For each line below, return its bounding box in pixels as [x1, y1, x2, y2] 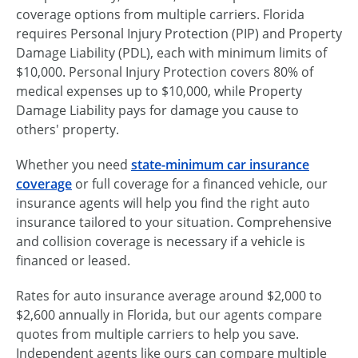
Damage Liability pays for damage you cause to [16, 101, 299, 119]
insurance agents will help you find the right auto [16, 193, 310, 212]
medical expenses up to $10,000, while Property [16, 82, 302, 100]
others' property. [16, 120, 119, 138]
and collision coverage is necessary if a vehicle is [16, 232, 305, 250]
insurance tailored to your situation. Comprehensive [16, 213, 332, 231]
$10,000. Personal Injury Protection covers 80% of [16, 62, 313, 81]
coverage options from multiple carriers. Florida [16, 5, 304, 23]
